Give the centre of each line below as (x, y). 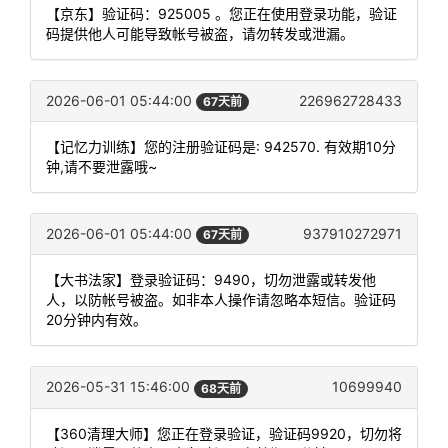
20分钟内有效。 (96, 320)
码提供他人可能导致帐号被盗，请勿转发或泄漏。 (200, 33)
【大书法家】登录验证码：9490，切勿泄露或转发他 (211, 280)
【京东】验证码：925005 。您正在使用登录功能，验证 (221, 13)
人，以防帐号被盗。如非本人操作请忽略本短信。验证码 (221, 300)
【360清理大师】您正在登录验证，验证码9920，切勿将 (224, 433)
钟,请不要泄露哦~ (101, 167)
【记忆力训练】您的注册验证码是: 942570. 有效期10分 (221, 147)
